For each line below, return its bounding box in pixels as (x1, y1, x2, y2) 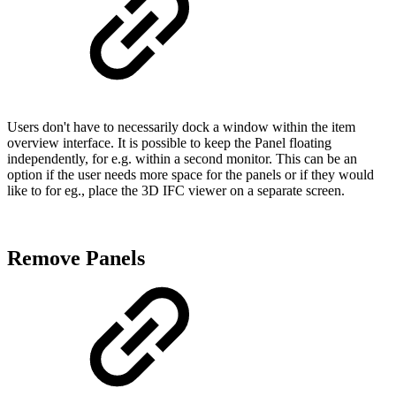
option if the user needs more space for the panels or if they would (7, 167, 374, 183)
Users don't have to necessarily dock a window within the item (7, 119, 355, 135)
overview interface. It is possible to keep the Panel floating (7, 135, 331, 151)
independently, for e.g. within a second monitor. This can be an (7, 151, 357, 167)
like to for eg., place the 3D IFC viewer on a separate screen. (7, 183, 345, 199)
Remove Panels (7, 247, 145, 270)
